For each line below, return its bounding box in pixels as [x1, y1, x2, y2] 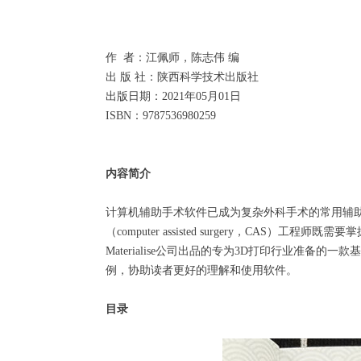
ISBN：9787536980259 [106, 110, 216, 122]
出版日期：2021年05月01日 [106, 90, 241, 102]
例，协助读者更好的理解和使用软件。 [106, 264, 297, 276]
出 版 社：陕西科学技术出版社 [106, 71, 259, 83]
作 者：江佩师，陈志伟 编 [106, 52, 239, 64]
